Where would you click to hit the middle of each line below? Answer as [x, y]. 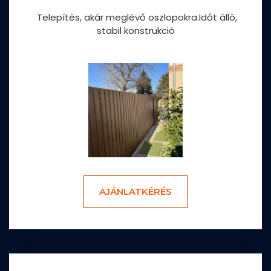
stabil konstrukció [135, 30]
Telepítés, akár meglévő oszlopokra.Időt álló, [135, 17]
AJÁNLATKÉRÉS [135, 192]
